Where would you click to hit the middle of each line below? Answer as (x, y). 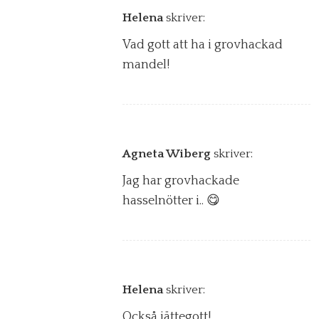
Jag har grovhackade (181, 181)
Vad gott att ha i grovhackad (203, 45)
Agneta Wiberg (167, 153)
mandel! (146, 64)
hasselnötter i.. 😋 (171, 200)
